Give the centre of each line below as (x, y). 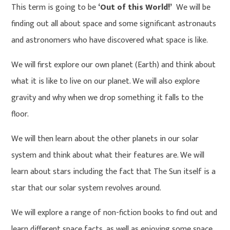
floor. (20, 114)
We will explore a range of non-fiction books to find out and (114, 213)
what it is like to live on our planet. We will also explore (106, 81)
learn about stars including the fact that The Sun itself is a (114, 172)
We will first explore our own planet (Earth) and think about (114, 65)
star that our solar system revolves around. (88, 188)
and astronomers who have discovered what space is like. (110, 40)
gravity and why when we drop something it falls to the (108, 98)
